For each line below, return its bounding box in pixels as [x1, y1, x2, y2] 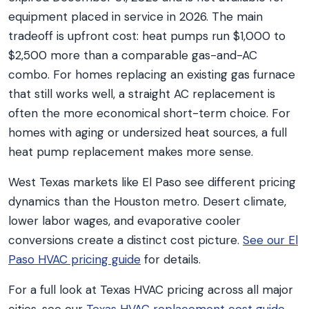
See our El [243, 232, 298, 248]
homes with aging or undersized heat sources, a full [8, 125, 287, 140]
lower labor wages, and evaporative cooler [8, 213, 241, 228]
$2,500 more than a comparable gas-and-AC [8, 48, 257, 63]
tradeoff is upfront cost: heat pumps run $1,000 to [8, 28, 286, 43]
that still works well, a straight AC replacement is [8, 86, 275, 101]
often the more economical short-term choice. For [8, 106, 290, 121]
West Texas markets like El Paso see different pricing [8, 175, 296, 190]
